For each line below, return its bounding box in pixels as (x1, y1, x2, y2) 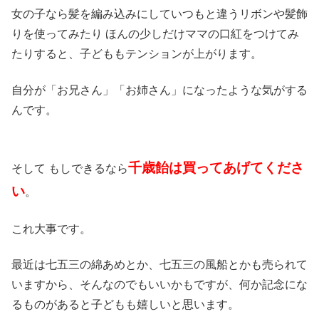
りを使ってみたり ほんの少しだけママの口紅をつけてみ (11, 28, 299, 41)
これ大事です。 (11, 222, 91, 235)
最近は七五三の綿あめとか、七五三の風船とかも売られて (11, 258, 308, 271)
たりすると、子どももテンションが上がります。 (11, 48, 262, 61)
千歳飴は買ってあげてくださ (128, 160, 304, 176)
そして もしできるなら (11, 162, 128, 175)
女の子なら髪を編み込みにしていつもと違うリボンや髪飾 (11, 8, 308, 21)
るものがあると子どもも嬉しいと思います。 (11, 298, 239, 310)
